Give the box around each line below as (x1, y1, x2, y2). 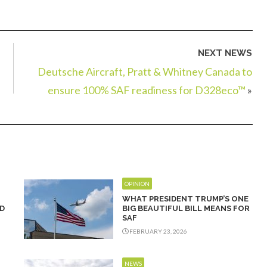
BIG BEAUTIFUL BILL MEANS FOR (122, 204, 250, 213)
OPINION (125, 180, 150, 188)
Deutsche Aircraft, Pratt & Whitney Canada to (38, 64, 252, 78)
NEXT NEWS (198, 47, 252, 58)
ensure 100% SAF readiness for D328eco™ (48, 83, 246, 97)
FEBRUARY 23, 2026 (128, 228, 187, 235)
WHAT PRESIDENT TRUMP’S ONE (122, 194, 249, 204)
